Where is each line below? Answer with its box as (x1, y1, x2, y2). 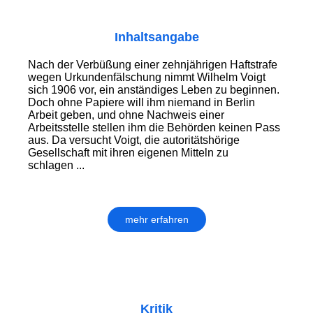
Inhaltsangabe (114, 30, 199, 45)
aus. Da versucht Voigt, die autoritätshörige (28, 134, 240, 147)
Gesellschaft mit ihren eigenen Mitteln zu (28, 147, 228, 159)
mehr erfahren (124, 214, 189, 226)
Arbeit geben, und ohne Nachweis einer (28, 109, 224, 122)
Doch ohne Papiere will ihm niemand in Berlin (28, 96, 255, 109)
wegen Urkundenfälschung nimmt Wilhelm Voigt (28, 71, 265, 84)
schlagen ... (28, 159, 85, 172)
